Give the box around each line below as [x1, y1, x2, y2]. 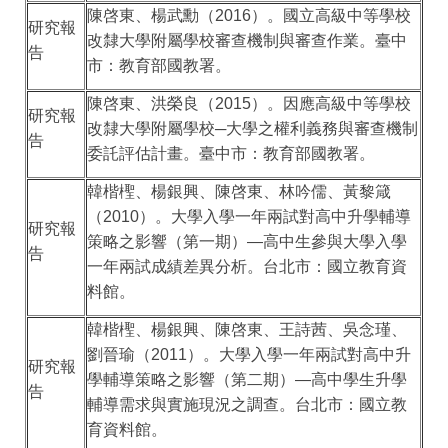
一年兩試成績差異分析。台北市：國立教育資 [87, 258, 408, 276]
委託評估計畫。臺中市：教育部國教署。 [87, 145, 376, 163]
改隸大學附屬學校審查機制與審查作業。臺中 [87, 32, 408, 50]
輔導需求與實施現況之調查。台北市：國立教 [87, 396, 408, 414]
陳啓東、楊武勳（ [87, 7, 216, 25]
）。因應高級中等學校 [251, 95, 412, 113]
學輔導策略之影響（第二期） [87, 371, 296, 389]
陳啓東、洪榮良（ [87, 95, 216, 113]
